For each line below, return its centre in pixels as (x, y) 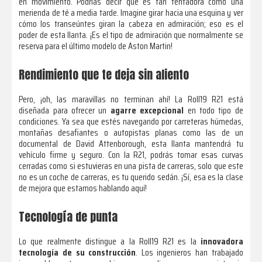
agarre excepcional (147, 110)
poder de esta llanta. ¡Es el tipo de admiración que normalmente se (131, 35)
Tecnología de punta (68, 216)
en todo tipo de (213, 110)
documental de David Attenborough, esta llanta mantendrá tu (131, 143)
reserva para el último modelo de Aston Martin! (96, 46)
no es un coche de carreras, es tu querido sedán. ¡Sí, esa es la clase (131, 177)
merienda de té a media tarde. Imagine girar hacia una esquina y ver (131, 12)
